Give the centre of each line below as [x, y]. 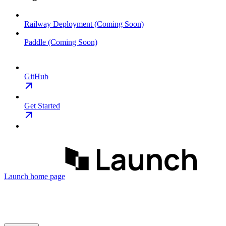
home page [47, 177]
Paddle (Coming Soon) [61, 42]
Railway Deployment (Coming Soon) [84, 24]
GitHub [36, 77]
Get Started [42, 106]
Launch [16, 177]
